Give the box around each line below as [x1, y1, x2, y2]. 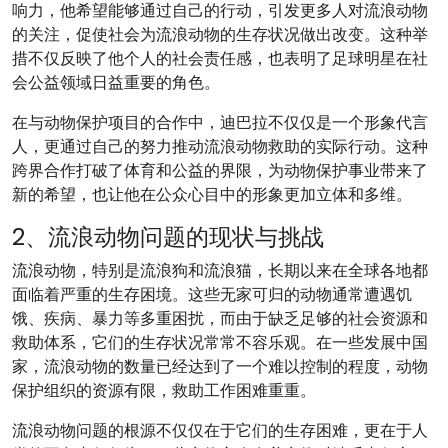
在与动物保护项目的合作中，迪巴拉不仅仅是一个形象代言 [12, 111, 428, 134]
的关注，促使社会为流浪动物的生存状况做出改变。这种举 [12, 23, 428, 46]
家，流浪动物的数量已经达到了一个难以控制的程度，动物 [12, 355, 428, 378]
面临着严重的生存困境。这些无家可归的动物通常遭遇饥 [12, 283, 412, 306]
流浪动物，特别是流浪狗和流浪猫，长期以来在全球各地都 [12, 259, 428, 282]
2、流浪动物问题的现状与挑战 [12, 220, 324, 253]
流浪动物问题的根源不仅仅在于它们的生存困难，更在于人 [12, 419, 428, 442]
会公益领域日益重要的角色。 [12, 71, 220, 94]
